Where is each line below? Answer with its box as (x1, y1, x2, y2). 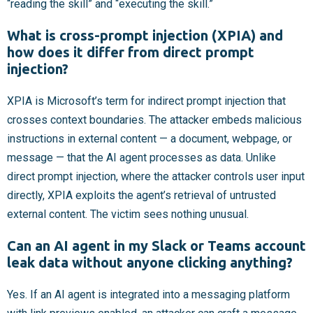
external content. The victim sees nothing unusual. (7, 208, 249, 221)
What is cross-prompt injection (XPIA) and (7, 27, 283, 44)
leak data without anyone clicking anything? (7, 254, 293, 271)
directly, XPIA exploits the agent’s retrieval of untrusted (7, 189, 276, 203)
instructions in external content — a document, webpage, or (7, 132, 292, 146)
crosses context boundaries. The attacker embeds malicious (7, 113, 302, 127)
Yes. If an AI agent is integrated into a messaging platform (7, 288, 290, 302)
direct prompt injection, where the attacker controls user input (7, 170, 305, 184)
